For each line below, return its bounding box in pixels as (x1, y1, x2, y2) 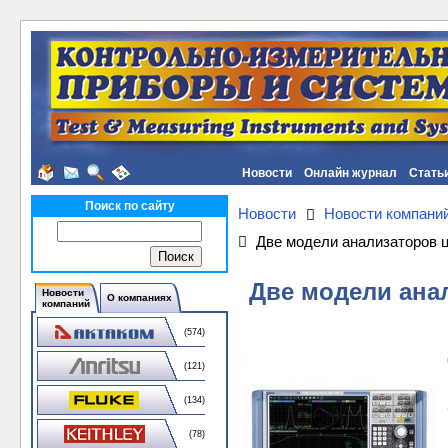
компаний (42, 298, 90, 309)
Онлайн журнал (304, 166, 397, 180)
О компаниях (107, 292, 172, 303)
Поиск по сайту (84, 199, 175, 213)
